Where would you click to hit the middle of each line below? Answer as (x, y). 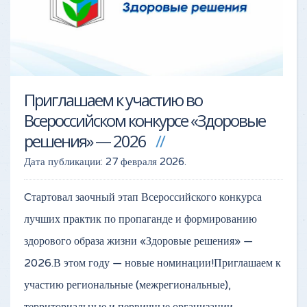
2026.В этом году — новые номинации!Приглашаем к (152, 263)
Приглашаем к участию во (113, 99)
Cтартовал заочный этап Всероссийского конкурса (143, 197)
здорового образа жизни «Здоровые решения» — (138, 241)
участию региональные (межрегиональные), (127, 285)
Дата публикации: (65, 161)
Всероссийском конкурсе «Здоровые (145, 120)
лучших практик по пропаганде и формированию (140, 219)
